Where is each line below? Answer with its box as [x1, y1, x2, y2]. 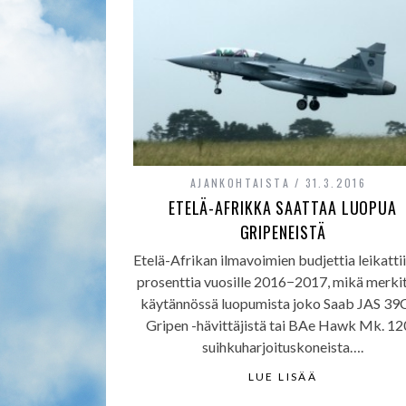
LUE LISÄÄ [247, 370, 318, 384]
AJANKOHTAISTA [189, 175, 291, 191]
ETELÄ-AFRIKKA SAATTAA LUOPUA [168, 196, 398, 220]
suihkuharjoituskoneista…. [202, 338, 363, 356]
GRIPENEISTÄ [239, 220, 326, 245]
